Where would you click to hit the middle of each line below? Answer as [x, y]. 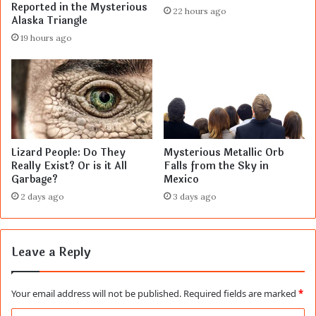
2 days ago [42, 197]
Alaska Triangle [49, 21]
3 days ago [195, 197]
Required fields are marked [241, 294]
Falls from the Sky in [216, 166]
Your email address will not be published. [96, 294]
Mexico [181, 180]
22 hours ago [200, 11]
